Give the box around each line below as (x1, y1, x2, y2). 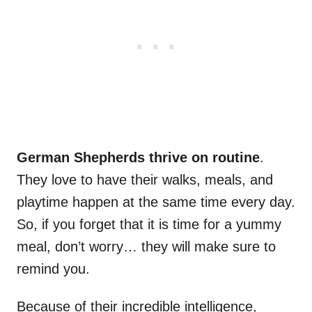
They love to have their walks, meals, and (17, 172, 273, 188)
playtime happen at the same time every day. (17, 194, 295, 210)
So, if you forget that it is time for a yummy (17, 217, 281, 233)
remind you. (17, 261, 90, 277)
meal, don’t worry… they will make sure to (17, 239, 276, 255)
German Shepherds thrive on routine (17, 150, 260, 166)
